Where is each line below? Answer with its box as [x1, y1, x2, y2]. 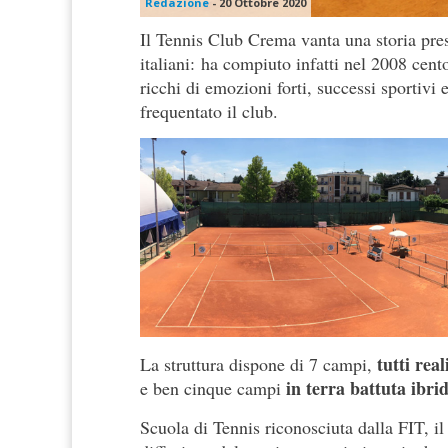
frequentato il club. [140, 99, 278, 124]
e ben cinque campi [140, 376, 286, 401]
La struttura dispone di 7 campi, [140, 352, 377, 377]
